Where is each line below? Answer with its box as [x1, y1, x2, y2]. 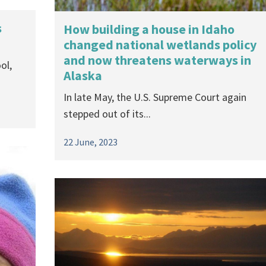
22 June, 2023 [64, 135, 118, 148]
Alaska [64, 66, 102, 84]
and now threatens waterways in [64, 51, 251, 68]
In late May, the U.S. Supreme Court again [64, 90, 246, 104]
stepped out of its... [64, 106, 151, 121]
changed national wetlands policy [64, 36, 256, 53]
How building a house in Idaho [64, 20, 235, 37]
